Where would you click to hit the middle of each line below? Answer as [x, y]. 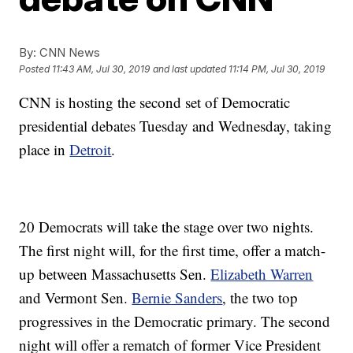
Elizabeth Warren [262, 274]
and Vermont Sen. [76, 297]
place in [45, 149]
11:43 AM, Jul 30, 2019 [101, 69]
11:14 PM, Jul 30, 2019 [277, 69]
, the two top [260, 297]
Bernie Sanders [177, 297]
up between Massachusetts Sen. [115, 274]
